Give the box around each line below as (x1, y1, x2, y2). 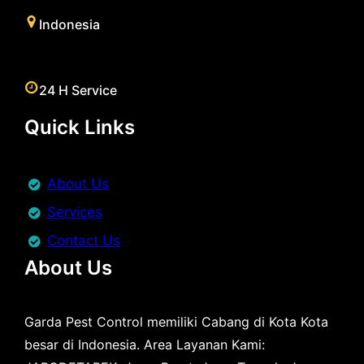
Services (47, 204, 102, 221)
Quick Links (24, 115, 135, 140)
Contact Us (47, 232, 120, 249)
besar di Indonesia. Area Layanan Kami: (24, 336, 265, 353)
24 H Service (39, 82, 117, 99)
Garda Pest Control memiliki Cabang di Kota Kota (24, 314, 328, 331)
